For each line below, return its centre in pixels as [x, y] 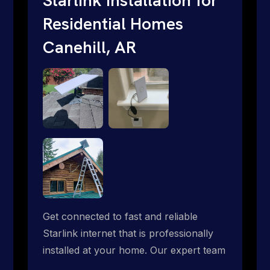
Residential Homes [113, 23]
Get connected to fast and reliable [120, 216]
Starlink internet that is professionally [128, 233]
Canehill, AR [89, 47]
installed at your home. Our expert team [134, 250]
